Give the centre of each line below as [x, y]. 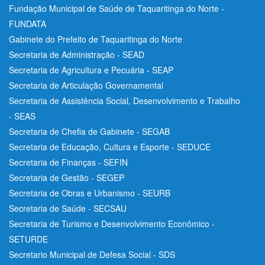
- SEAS [22, 116]
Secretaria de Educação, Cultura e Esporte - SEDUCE [110, 146]
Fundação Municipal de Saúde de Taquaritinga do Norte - [117, 8]
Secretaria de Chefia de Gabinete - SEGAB [89, 131]
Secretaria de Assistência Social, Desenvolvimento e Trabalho [125, 100]
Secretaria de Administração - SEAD [77, 54]
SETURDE [28, 239]
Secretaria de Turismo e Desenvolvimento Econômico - [112, 223]
